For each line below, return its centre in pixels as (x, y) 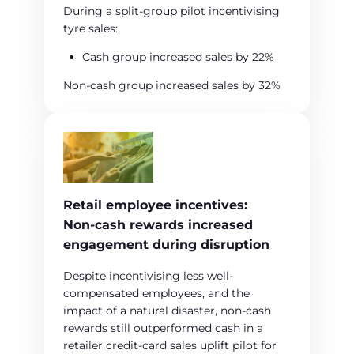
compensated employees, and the (156, 294)
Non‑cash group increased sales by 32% (172, 86)
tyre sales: (90, 29)
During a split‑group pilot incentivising (171, 11)
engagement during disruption (166, 245)
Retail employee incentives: (155, 205)
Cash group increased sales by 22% (178, 57)
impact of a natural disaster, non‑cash (167, 311)
